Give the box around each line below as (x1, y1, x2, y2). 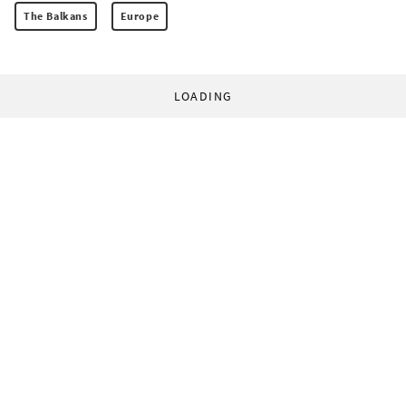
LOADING (173, 88, 233, 105)
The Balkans (24, 9, 88, 24)
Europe (120, 9, 159, 24)
